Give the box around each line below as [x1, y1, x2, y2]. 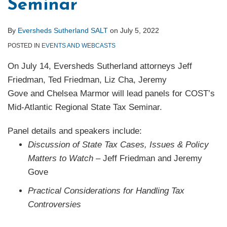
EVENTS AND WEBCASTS [42, 42, 116, 50]
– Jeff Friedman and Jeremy [96, 154, 202, 164]
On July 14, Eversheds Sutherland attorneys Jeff [8, 61, 192, 71]
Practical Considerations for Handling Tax [28, 186, 184, 196]
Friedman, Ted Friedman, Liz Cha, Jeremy [8, 75, 167, 85]
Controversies [28, 200, 81, 210]
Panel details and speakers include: [8, 126, 142, 136]
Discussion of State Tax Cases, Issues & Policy [28, 140, 209, 150]
